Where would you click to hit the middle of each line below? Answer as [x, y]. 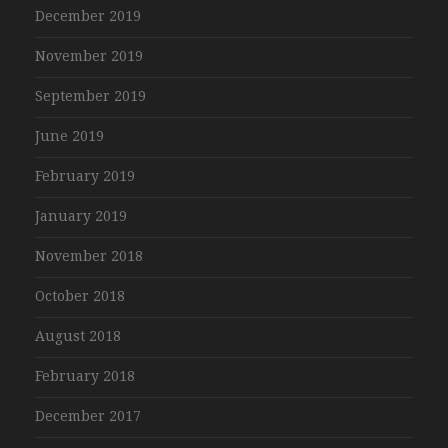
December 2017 [88, 415]
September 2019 [90, 95]
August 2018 [78, 335]
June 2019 [69, 135]
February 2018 [85, 375]
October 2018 [80, 295]
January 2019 [81, 215]
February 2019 [85, 175]
